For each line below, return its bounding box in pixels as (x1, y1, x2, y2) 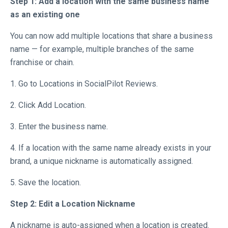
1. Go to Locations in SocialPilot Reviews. (10, 79, 160, 89)
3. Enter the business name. (10, 122, 108, 131)
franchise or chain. (10, 58, 76, 67)
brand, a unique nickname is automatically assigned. (10, 156, 195, 166)
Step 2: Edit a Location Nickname (10, 199, 135, 209)
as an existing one (10, 10, 80, 19)
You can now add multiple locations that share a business (10, 31, 213, 41)
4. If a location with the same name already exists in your (10, 143, 211, 153)
